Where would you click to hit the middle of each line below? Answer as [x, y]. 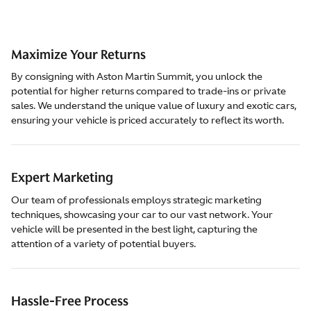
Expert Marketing [62, 178]
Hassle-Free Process [70, 301]
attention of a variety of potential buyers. [103, 243]
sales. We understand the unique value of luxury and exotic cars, [154, 106]
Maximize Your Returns [78, 54]
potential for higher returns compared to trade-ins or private [149, 91]
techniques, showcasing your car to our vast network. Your [142, 214]
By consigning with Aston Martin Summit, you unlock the [137, 76]
